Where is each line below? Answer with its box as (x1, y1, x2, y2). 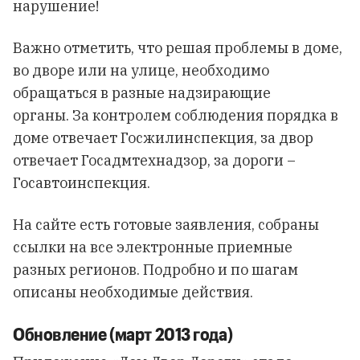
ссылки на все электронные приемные (13, 238, 292, 256)
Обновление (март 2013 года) (13, 323, 233, 344)
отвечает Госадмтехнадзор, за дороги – (13, 151, 296, 170)
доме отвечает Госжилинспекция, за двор (13, 129, 313, 147)
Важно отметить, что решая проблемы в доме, (13, 39, 342, 57)
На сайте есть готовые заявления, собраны (13, 215, 319, 234)
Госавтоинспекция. (13, 174, 150, 192)
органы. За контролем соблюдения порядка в (13, 106, 338, 125)
